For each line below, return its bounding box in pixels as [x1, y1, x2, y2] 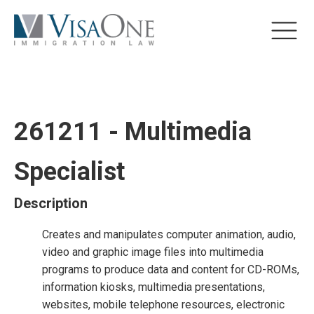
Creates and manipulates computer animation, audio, [42, 228, 296, 241]
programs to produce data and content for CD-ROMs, [42, 263, 299, 276]
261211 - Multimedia [14, 117, 252, 146]
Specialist [14, 157, 125, 186]
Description [14, 195, 88, 212]
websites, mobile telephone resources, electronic [42, 298, 285, 311]
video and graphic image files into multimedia [42, 245, 264, 259]
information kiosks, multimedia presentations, [42, 280, 265, 294]
